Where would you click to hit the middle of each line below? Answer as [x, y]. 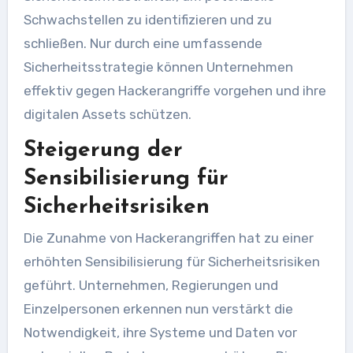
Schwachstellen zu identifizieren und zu [147, 19]
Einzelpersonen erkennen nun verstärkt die [158, 309]
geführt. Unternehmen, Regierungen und [150, 285]
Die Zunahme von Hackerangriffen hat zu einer [168, 238]
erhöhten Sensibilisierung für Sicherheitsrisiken [171, 262]
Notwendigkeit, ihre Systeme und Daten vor [160, 333]
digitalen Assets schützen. [107, 114]
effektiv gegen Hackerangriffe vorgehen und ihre [175, 90]
